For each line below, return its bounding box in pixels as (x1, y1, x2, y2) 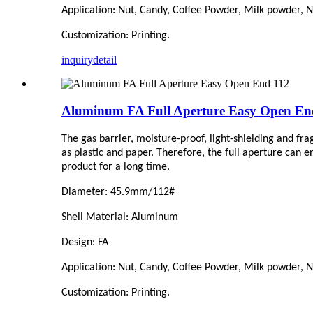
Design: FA (61, 236, 108, 248)
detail (93, 54, 117, 66)
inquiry (61, 54, 93, 66)
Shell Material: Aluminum (61, 211, 178, 223)
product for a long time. (61, 161, 170, 173)
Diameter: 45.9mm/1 (61, 186, 158, 198)
